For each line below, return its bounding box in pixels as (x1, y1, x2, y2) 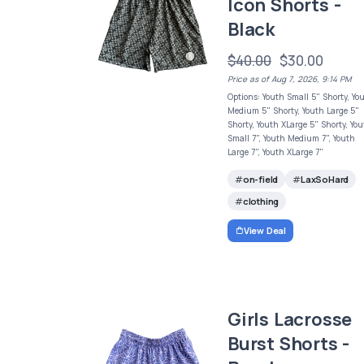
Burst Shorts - (227, 331, 350, 357)
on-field (242, 172, 279, 185)
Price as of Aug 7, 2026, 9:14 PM (227, 72, 352, 84)
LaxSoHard (301, 172, 349, 185)
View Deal (243, 224, 287, 237)
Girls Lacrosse (227, 307, 353, 332)
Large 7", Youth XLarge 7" (227, 145, 324, 158)
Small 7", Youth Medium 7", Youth (227, 132, 356, 144)
